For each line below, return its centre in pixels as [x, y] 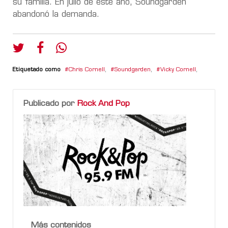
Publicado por [50, 104]
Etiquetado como [37, 70]
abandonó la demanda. [56, 15]
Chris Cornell [87, 70]
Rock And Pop [104, 104]
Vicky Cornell [178, 70]
